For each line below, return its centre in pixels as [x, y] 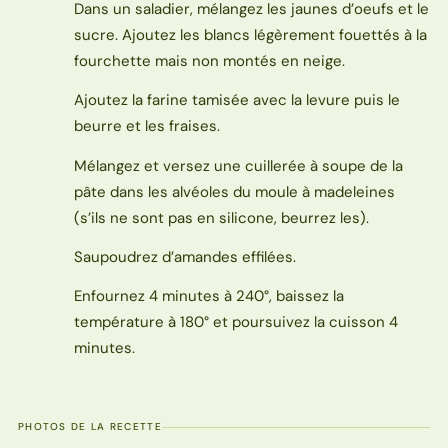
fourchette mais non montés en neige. [209, 61]
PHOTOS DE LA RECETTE [89, 426]
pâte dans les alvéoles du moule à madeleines [234, 191]
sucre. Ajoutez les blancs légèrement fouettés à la [250, 35]
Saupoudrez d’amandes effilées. [184, 256]
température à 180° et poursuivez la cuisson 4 [235, 321]
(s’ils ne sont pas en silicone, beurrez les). [221, 217]
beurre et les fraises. [146, 126]
